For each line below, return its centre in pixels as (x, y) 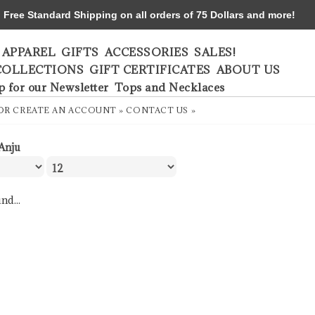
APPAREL (28, 52)
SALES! (215, 52)
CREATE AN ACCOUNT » (68, 110)
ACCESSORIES (146, 52)
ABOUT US (248, 70)
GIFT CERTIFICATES (150, 70)
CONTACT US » (161, 110)
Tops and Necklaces (169, 87)
